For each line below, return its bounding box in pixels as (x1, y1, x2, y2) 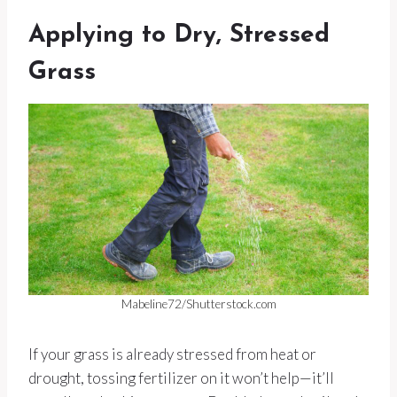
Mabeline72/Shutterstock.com (121, 297, 276, 312)
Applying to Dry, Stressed (28, 23, 330, 49)
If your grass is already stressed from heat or (28, 345, 316, 364)
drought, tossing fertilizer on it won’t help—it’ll (28, 369, 334, 388)
